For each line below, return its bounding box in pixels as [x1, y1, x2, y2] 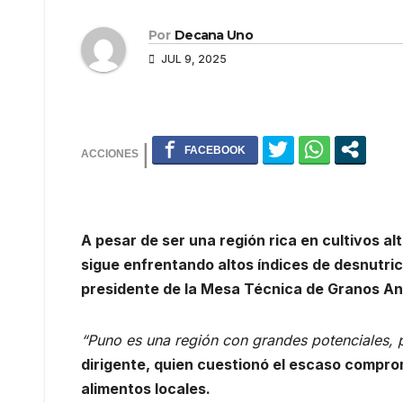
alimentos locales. [81, 379, 210, 398]
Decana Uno [174, 26, 253, 43]
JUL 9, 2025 [158, 51, 227, 66]
